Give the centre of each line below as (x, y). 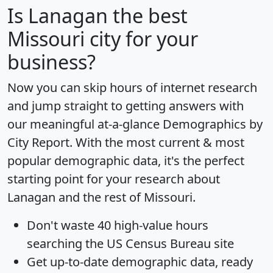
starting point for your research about (114, 179)
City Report (38, 143)
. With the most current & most (157, 143)
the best (148, 16)
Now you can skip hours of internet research (132, 88)
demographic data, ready (181, 262)
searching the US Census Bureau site (130, 244)
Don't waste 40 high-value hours (118, 225)
